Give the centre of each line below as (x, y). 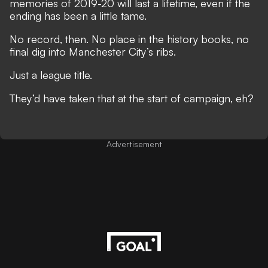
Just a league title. (52, 75)
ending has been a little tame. (78, 16)
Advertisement (134, 144)
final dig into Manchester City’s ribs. (93, 52)
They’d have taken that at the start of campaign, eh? (132, 98)
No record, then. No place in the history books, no (129, 39)
